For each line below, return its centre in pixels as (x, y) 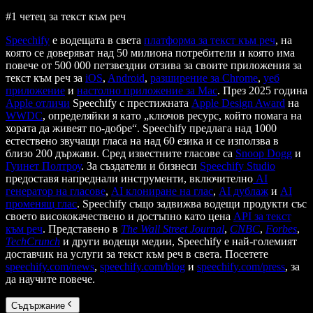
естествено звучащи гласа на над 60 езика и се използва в (142, 141)
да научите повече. (50, 279)
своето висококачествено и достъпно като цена (119, 217)
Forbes (281, 229)
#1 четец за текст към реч (66, 17)
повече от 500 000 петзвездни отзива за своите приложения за (154, 66)
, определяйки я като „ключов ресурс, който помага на (172, 116)
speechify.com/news (50, 267)
